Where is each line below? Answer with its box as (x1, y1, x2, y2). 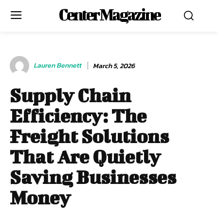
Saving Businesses (10, 166, 176, 188)
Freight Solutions (10, 126, 169, 147)
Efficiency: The (10, 105, 146, 127)
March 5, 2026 (93, 60, 135, 71)
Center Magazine (58, 5, 160, 23)
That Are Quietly (10, 146, 161, 167)
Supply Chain (10, 85, 131, 106)
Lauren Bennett (34, 60, 81, 71)
